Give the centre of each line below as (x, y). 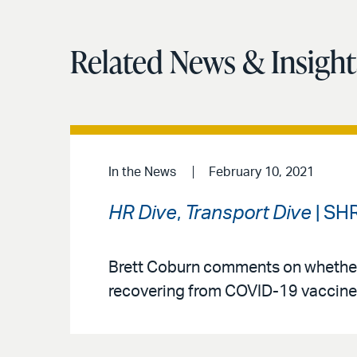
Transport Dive (248, 213)
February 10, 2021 (261, 172)
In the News (142, 172)
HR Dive (143, 213)
